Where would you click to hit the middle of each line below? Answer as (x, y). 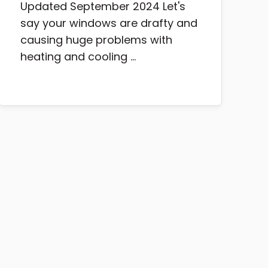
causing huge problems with (96, 40)
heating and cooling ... (78, 57)
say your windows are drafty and (109, 23)
